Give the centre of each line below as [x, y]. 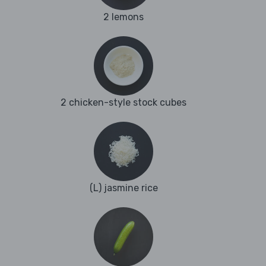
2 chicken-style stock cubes [123, 103]
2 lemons [123, 17]
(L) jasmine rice [123, 188]
